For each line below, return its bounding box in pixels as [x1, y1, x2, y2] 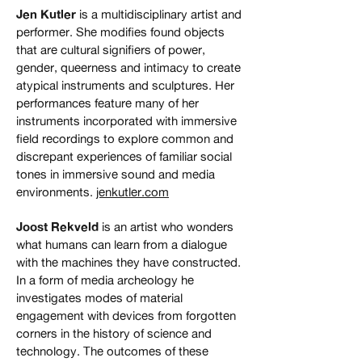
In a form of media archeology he [16, 272, 194, 288]
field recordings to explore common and [16, 131, 234, 147]
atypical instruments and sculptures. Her [16, 78, 234, 94]
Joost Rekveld [16, 219, 102, 235]
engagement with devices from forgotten [16, 308, 236, 324]
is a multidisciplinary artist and [76, 6, 242, 23]
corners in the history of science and [16, 326, 212, 342]
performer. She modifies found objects [16, 24, 225, 40]
